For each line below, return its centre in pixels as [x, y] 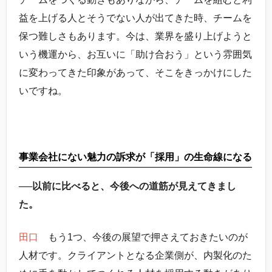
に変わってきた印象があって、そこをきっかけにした [135, 72]
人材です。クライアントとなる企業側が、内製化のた [135, 255]
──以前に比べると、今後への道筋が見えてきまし [127, 186]
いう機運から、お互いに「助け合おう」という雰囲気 [135, 54]
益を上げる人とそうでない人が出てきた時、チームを [135, 18]
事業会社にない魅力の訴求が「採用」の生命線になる [135, 157]
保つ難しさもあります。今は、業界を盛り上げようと [135, 36]
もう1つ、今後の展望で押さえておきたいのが [143, 237]
